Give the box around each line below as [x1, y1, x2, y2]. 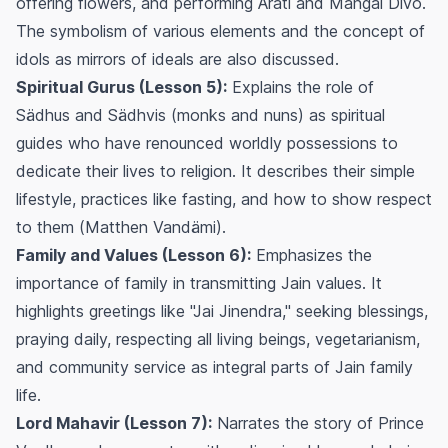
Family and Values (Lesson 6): [16, 244, 251, 265]
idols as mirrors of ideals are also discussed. [16, 48, 339, 69]
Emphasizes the [251, 244, 372, 265]
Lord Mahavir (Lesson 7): [16, 412, 212, 433]
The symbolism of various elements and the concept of [16, 20, 425, 41]
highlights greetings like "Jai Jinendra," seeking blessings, [16, 300, 428, 321]
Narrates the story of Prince [212, 412, 424, 433]
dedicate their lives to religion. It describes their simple [16, 160, 415, 181]
